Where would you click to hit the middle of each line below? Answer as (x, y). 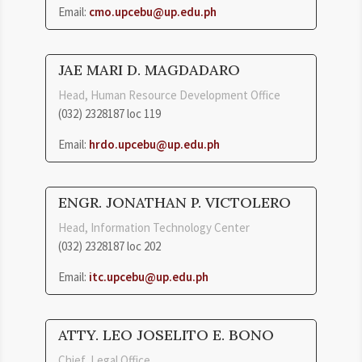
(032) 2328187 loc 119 (109, 113)
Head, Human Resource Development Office (169, 95)
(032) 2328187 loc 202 (109, 246)
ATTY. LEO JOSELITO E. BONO (166, 335)
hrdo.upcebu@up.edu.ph (154, 144)
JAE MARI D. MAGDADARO (149, 69)
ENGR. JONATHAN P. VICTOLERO (175, 202)
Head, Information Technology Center (154, 227)
